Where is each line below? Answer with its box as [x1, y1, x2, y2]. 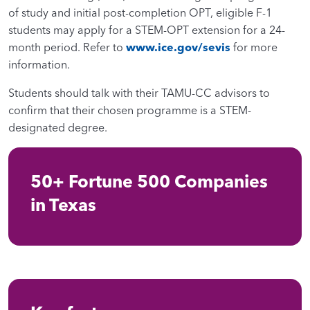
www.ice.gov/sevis [126, 39, 230, 54]
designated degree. [8, 120, 110, 134]
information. [8, 57, 70, 71]
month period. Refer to [8, 39, 126, 54]
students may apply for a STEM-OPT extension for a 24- [8, 22, 285, 37]
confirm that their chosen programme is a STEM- [8, 102, 251, 117]
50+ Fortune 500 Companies [30, 170, 268, 192]
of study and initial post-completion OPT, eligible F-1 [8, 5, 272, 19]
